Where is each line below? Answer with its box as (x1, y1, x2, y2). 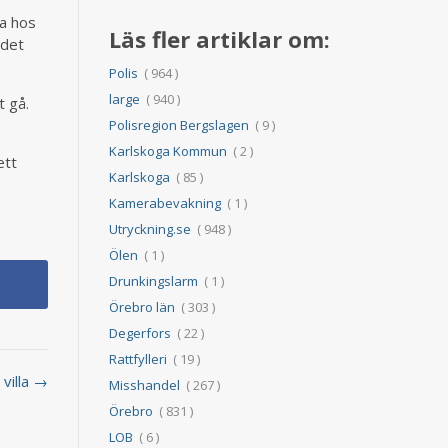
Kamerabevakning (108, 193, 221, 212)
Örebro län (108, 297, 175, 316)
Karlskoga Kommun (108, 141, 227, 160)
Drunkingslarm (108, 271, 198, 290)
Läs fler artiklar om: (108, 23, 330, 54)
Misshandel (108, 375, 180, 394)
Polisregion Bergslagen (108, 115, 249, 134)
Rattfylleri (108, 349, 167, 368)
